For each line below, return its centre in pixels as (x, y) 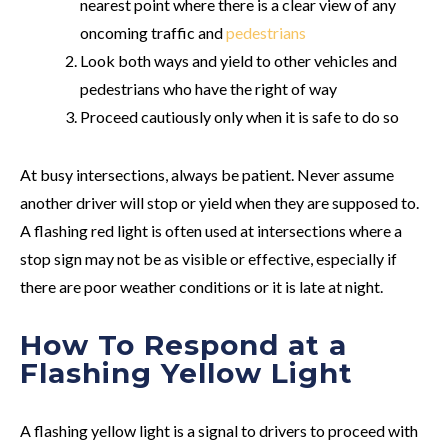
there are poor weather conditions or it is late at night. (203, 286)
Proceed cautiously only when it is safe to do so (239, 116)
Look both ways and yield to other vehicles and (238, 60)
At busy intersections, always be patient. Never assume (207, 174)
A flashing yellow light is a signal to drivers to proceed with (219, 430)
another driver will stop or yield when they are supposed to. (219, 202)
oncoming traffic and (153, 32)
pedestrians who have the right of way (208, 88)
